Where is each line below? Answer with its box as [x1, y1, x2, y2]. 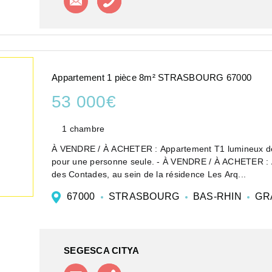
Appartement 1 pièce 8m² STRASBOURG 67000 [52, 72, 251, 83]
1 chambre [62, 123, 105, 134]
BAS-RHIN [190, 191, 244, 202]
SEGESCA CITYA [64, 245, 140, 256]
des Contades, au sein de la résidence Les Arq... [52, 169, 246, 180]
